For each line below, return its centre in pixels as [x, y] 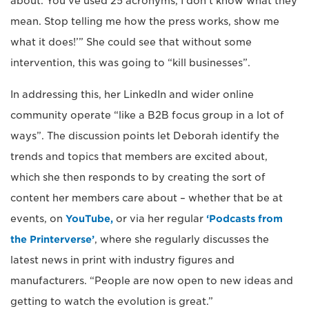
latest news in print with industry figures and [122, 260]
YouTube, [89, 219]
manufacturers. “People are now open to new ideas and [152, 281]
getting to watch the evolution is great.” [112, 301]
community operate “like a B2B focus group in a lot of [147, 115]
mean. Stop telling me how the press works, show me [145, 21]
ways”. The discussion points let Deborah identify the [145, 136]
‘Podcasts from [245, 219]
